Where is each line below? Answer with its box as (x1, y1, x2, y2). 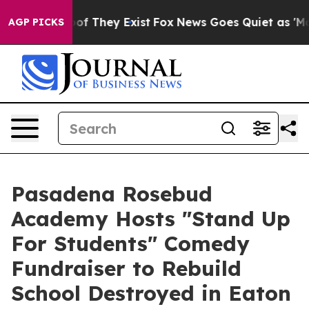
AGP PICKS (8, 16, 64, 28)
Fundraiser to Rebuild (11, 255, 241, 281)
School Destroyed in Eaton (11, 280, 291, 306)
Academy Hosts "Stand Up (11, 206, 290, 232)
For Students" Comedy (11, 230, 250, 257)
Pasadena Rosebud (11, 181, 212, 207)
